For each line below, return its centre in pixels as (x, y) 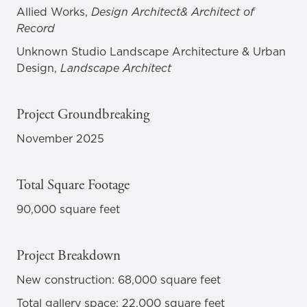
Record (36, 28)
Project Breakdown (69, 256)
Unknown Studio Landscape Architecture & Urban (151, 51)
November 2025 (60, 138)
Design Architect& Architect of (173, 12)
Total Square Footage (73, 185)
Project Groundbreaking (83, 114)
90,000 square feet (68, 209)
